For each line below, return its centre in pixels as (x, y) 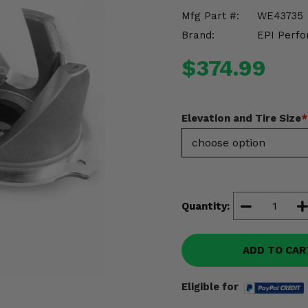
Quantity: (206, 206)
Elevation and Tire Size (241, 118)
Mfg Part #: (210, 16)
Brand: (198, 35)
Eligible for (210, 287)
